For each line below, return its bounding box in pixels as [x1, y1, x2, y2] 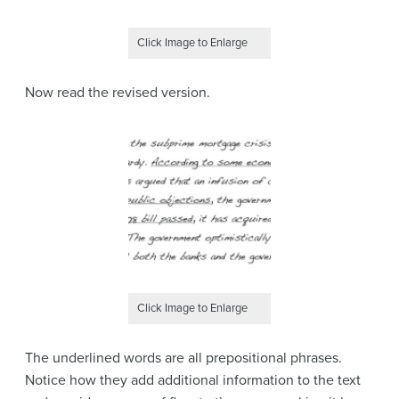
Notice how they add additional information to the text [25, 370, 361, 389]
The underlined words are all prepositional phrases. [25, 348, 342, 367]
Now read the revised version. [25, 84, 210, 102]
